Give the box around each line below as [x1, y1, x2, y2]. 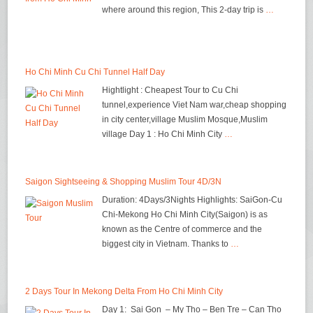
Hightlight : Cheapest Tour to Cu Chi [102, 85, 239, 96]
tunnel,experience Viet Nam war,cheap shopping [102, 100, 287, 110]
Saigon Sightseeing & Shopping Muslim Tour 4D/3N [25, 177, 222, 187]
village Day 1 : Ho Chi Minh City [102, 129, 225, 140]
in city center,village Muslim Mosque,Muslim [102, 115, 268, 125]
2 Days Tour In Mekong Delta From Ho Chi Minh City [25, 286, 224, 297]
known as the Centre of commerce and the [102, 224, 263, 235]
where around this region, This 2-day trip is [102, 5, 266, 15]
